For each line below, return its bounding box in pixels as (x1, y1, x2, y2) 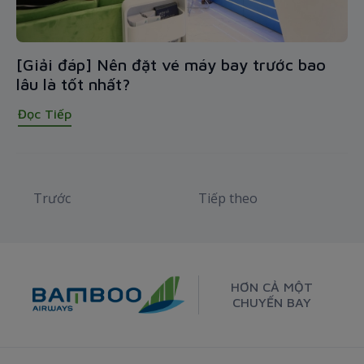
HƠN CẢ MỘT (230, 279, 313, 295)
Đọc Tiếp (18, 106, 71, 122)
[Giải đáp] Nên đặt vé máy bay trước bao (16, 55, 326, 75)
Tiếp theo (197, 189, 258, 208)
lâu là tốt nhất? (16, 75, 130, 94)
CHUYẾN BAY (232, 295, 311, 310)
